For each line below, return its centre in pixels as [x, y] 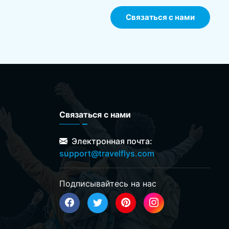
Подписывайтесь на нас [108, 183]
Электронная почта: [111, 141]
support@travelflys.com [107, 153]
